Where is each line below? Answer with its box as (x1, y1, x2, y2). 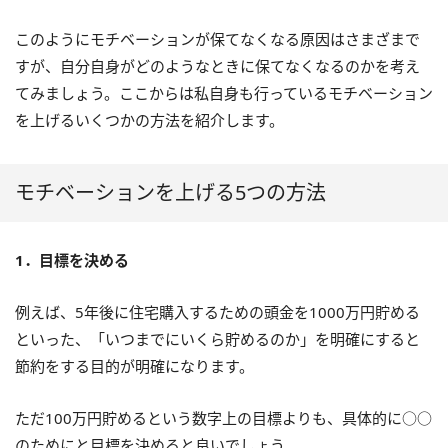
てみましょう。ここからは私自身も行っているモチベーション (15, 82, 433, 103)
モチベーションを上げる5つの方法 (15, 178, 326, 206)
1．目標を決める (15, 249, 129, 270)
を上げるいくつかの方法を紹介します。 (15, 109, 284, 130)
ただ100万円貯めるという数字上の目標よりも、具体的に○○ (15, 407, 432, 428)
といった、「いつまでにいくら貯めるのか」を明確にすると (15, 328, 420, 349)
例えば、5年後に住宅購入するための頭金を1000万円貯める (15, 301, 420, 322)
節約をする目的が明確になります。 (15, 355, 254, 376)
